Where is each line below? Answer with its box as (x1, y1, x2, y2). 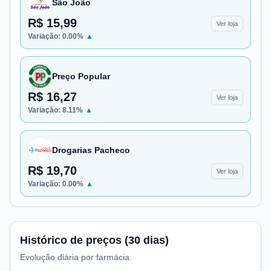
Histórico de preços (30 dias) (20, 234, 169, 246)
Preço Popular (52, 71, 110, 81)
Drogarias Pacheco (52, 145, 130, 155)
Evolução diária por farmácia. (20, 252, 132, 262)
